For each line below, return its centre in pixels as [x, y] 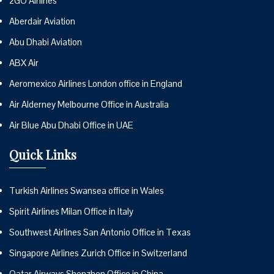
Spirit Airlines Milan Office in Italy [71, 211]
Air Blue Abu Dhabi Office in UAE [71, 125]
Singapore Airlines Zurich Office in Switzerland [98, 253]
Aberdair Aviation [42, 21]
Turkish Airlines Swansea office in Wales [87, 190]
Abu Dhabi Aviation [46, 42]
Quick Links [43, 154]
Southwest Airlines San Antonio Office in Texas [100, 232]
